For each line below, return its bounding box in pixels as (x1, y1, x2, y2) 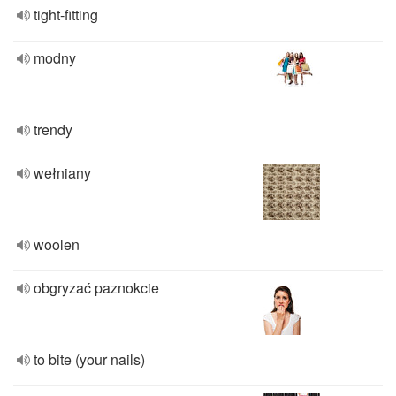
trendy (34, 119, 72, 140)
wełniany (34, 163, 91, 183)
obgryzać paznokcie (34, 278, 159, 298)
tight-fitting (34, 4, 98, 25)
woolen (34, 234, 80, 255)
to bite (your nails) (34, 349, 145, 369)
